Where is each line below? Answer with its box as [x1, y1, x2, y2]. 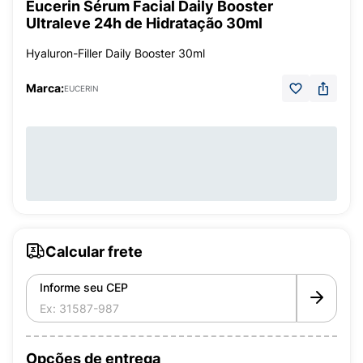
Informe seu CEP [40, 280, 128, 294]
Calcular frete [45, 242, 143, 260]
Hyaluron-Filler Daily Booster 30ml [26, 46, 205, 60]
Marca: [26, 81, 64, 95]
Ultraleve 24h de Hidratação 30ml [26, 15, 263, 32]
